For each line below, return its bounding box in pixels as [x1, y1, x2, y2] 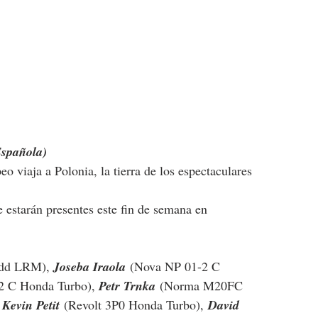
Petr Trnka [99, 276, 155, 295]
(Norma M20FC [155, 276, 246, 294]
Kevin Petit [2, 295, 60, 314]
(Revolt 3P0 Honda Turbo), [60, 295, 208, 313]
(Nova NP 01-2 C [130, 257, 224, 275]
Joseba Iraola [53, 257, 126, 275]
